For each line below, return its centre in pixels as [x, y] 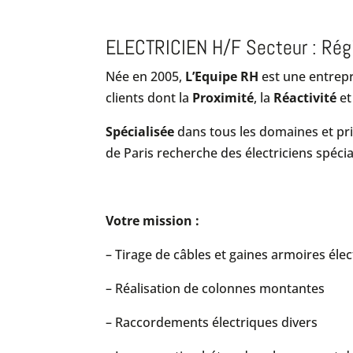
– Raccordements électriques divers [212, 322]
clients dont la [149, 98]
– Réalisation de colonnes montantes [216, 288]
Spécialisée [142, 132]
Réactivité [305, 98]
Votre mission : [153, 221]
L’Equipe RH [222, 76]
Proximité [223, 98]
